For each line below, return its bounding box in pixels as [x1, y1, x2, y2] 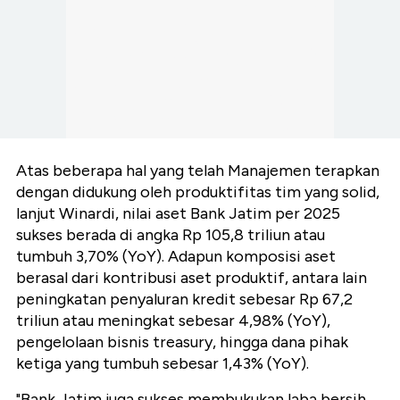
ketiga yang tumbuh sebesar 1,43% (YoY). [16, 354, 309, 374]
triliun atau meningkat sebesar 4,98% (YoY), [16, 311, 330, 331]
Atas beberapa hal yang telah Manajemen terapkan [16, 161, 379, 181]
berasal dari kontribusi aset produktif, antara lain [16, 268, 367, 288]
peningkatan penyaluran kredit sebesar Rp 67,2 [16, 289, 353, 310]
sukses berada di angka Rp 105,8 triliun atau [16, 225, 325, 246]
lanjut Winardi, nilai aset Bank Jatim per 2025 [16, 204, 340, 224]
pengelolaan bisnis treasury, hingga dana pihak [16, 332, 348, 353]
